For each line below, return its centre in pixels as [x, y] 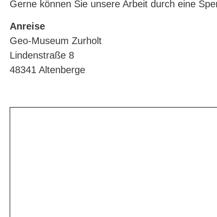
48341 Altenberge [47, 70]
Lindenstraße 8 [42, 55]
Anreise [27, 26]
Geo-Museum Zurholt [56, 41]
